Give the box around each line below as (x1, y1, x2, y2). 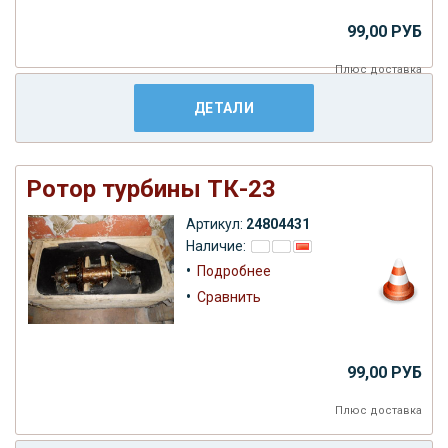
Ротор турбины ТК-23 (26, 174, 276, 203)
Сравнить (197, 288, 261, 305)
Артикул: (186, 215, 246, 232)
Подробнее (197, 262, 271, 279)
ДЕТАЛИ (194, 99, 254, 116)
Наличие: (186, 237, 249, 254)
